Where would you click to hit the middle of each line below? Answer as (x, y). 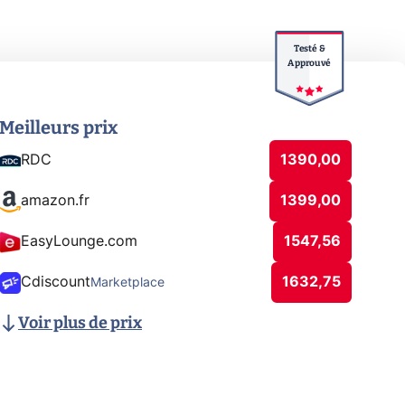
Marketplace (127, 283)
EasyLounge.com (79, 241)
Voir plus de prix (80, 323)
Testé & (309, 48)
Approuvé (309, 63)
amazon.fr (55, 201)
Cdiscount (56, 282)
